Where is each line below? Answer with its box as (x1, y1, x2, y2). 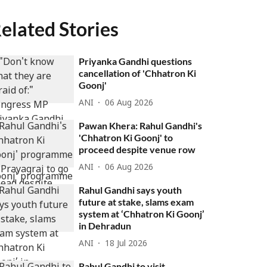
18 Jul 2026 (105, 238, 148, 249)
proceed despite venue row (79, 144, 196, 155)
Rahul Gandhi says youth (79, 184, 182, 195)
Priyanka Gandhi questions (79, 55, 193, 67)
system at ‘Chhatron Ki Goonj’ (79, 208, 205, 219)
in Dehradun (79, 220, 132, 231)
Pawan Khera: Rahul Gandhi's (79, 120, 203, 131)
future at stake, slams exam (79, 196, 194, 207)
